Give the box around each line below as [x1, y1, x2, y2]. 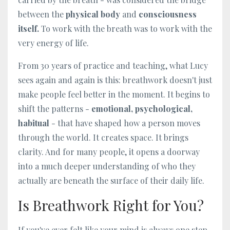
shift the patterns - [18, 103, 91, 114]
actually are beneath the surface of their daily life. [18, 175, 204, 186]
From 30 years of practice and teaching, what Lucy [18, 60, 208, 71]
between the [18, 9, 66, 20]
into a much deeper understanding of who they [18, 161, 196, 172]
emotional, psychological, [91, 103, 193, 114]
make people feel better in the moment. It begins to [18, 89, 210, 100]
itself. [18, 23, 39, 34]
